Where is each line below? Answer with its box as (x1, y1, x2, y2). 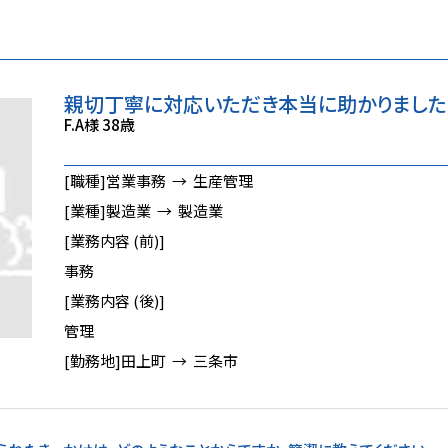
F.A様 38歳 (64, 114, 135, 135)
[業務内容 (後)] (64, 290, 165, 311)
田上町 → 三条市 (121, 350, 238, 371)
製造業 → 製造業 (106, 200, 223, 221)
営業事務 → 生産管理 (106, 170, 253, 191)
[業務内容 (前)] (64, 230, 165, 251)
